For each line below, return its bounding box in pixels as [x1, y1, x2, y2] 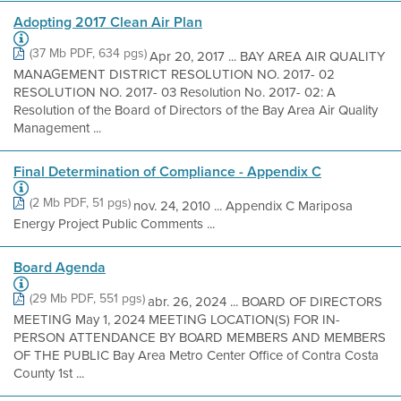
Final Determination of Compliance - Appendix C [13, 161, 321, 182]
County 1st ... [13, 363, 84, 383]
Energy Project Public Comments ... [13, 214, 215, 234]
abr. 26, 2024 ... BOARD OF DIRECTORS [148, 292, 382, 311]
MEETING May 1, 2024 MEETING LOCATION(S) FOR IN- [13, 310, 340, 329]
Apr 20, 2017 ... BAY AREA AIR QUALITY [149, 47, 385, 66]
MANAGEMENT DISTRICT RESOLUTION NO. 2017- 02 [13, 64, 335, 84]
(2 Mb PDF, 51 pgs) [30, 193, 131, 212]
